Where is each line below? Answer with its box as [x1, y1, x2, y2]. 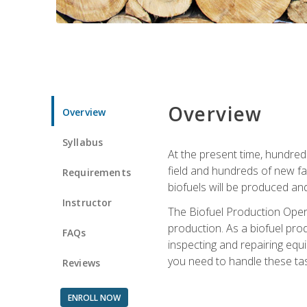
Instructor [62, 195, 112, 209]
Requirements [62, 165, 131, 179]
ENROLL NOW [67, 291, 121, 304]
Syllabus [62, 135, 103, 149]
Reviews [62, 256, 101, 269]
